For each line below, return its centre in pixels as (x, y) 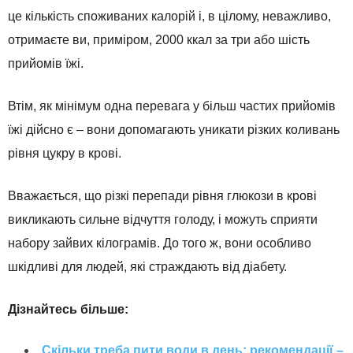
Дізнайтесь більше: (68, 310)
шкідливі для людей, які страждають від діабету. (147, 267)
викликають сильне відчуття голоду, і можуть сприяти (163, 220)
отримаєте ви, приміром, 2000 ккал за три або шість (159, 40)
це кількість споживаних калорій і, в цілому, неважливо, (169, 17)
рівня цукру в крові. (65, 154)
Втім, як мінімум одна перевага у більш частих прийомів (172, 106)
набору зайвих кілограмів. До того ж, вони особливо (160, 243)
